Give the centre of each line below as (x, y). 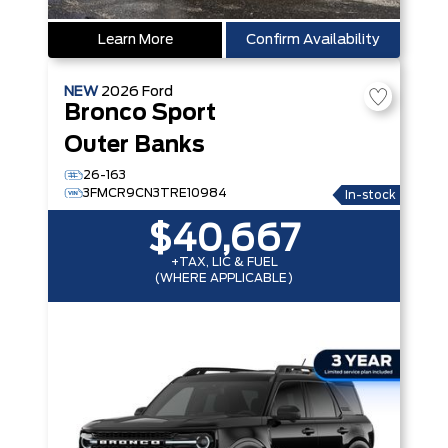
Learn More (135, 40)
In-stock (370, 195)
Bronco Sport (140, 113)
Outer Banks (134, 145)
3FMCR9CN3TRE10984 (155, 193)
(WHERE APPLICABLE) (224, 278)
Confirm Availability (313, 40)
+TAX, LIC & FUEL (224, 262)
